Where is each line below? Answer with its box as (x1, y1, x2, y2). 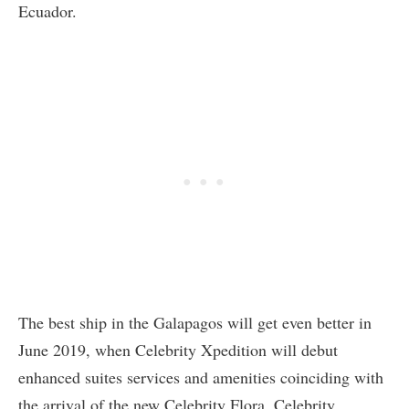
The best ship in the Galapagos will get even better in (18, 311, 372, 334)
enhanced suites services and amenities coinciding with (18, 366, 383, 389)
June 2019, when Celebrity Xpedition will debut (18, 339, 338, 362)
